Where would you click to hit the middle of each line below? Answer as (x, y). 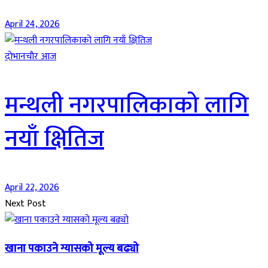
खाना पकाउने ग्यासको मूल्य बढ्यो (72, 248)
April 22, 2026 (32, 188)
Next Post (25, 204)
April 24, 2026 (32, 25)
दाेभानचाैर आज (31, 57)
